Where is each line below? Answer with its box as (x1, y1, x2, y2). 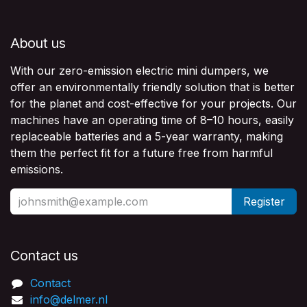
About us (10, 34, 66, 51)
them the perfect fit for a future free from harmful (10, 145, 273, 160)
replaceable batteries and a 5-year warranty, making (10, 129, 283, 143)
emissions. (10, 162, 63, 176)
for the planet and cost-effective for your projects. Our (10, 96, 297, 110)
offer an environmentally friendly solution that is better (10, 79, 295, 94)
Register (243, 194, 285, 208)
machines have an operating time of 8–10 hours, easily (10, 112, 294, 127)
